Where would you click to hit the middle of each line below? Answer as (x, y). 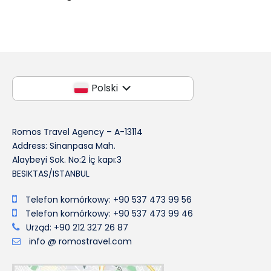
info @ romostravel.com (79, 242)
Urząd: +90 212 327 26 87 (77, 228)
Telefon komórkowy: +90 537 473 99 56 (109, 200)
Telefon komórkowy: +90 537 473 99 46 (109, 214)
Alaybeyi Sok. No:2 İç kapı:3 (67, 160)
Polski (105, 88)
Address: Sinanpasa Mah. (64, 146)
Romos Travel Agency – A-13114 (77, 132)
